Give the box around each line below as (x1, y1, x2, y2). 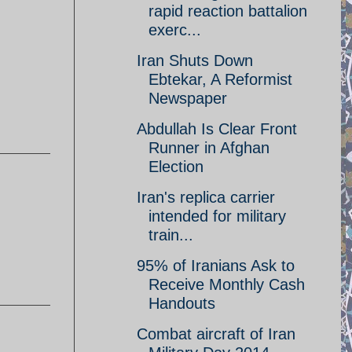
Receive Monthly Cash (148, 276, 305, 293)
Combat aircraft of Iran (137, 325, 295, 343)
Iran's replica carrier (137, 189, 275, 206)
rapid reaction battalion (148, 2, 307, 20)
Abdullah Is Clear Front (137, 120, 297, 137)
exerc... (148, 21, 201, 38)
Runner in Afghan (148, 139, 269, 156)
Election (148, 158, 203, 175)
